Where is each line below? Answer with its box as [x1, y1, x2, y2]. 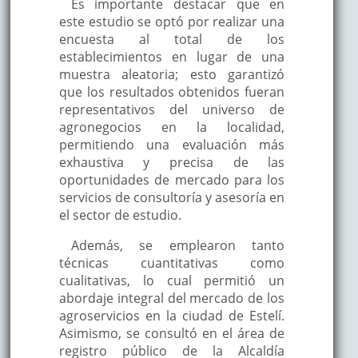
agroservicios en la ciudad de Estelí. [58, 306, 285, 324]
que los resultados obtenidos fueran [58, 82, 285, 101]
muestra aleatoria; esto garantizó [58, 65, 285, 83]
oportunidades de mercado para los [58, 170, 285, 189]
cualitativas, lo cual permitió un [58, 271, 285, 289]
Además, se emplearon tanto [70, 236, 285, 254]
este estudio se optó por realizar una [58, 12, 285, 30]
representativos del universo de [58, 100, 285, 118]
